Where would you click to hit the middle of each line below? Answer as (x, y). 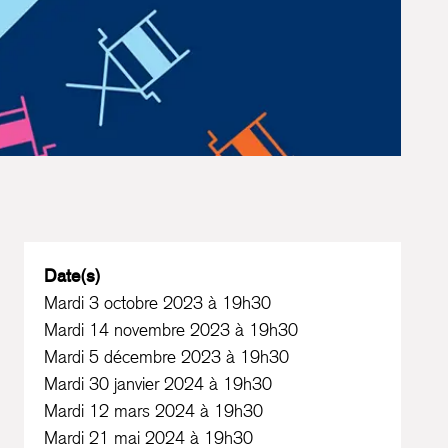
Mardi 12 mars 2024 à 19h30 (154, 411)
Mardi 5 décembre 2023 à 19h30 (167, 357)
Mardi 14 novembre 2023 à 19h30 (171, 330)
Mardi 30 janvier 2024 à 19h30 (158, 384)
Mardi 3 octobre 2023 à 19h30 (158, 303)
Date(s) (73, 276)
